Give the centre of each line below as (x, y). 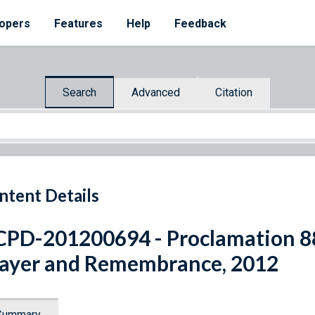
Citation (234, 92)
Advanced (156, 92)
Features (78, 24)
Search (79, 92)
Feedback (200, 24)
